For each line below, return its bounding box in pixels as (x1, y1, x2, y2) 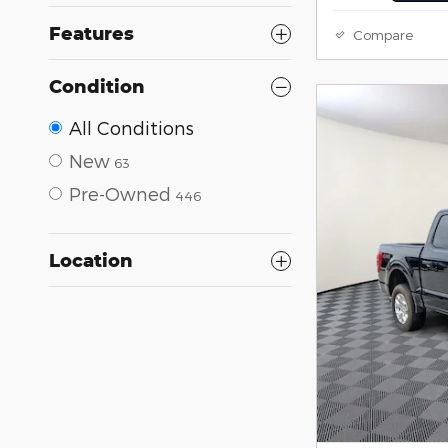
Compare (353, 26, 413, 44)
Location (49, 249, 133, 271)
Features (49, 22, 134, 44)
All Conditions (69, 117, 194, 138)
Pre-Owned (69, 183, 171, 204)
